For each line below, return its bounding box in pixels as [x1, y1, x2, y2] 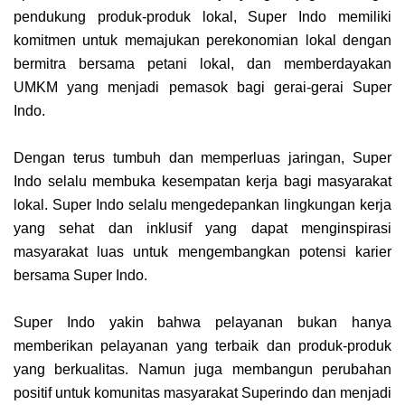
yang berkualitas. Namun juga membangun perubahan [14, 361, 391, 377]
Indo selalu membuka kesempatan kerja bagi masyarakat [14, 173, 391, 189]
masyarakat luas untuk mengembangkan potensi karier [14, 243, 391, 259]
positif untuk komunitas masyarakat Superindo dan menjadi [14, 384, 391, 400]
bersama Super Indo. [14, 267, 147, 283]
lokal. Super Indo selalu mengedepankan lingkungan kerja [14, 196, 391, 212]
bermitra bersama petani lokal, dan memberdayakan [14, 55, 391, 71]
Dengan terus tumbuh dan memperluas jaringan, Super [14, 149, 391, 165]
